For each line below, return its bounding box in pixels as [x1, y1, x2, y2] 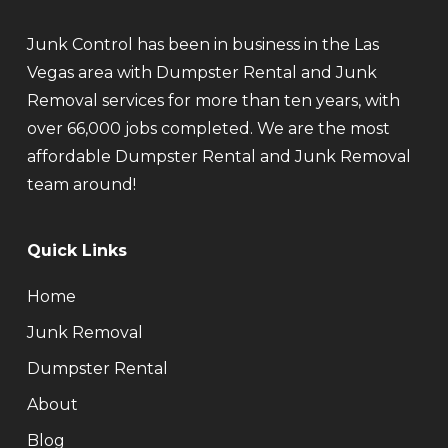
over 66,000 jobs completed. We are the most [26, 119, 390, 139]
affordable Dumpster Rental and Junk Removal [26, 147, 411, 167]
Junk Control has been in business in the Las [26, 35, 379, 55]
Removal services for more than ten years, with [26, 91, 400, 111]
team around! [26, 175, 136, 195]
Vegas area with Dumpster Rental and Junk [26, 63, 377, 83]
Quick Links [26, 241, 127, 261]
